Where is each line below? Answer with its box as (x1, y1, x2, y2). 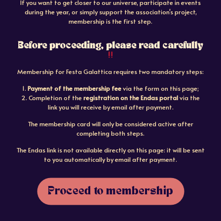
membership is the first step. (69, 17, 152, 26)
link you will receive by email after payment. (47, 103, 174, 111)
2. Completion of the (21, 93, 83, 102)
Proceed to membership (47, 185, 174, 197)
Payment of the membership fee (28, 84, 121, 93)
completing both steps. (76, 129, 145, 138)
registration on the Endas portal (83, 93, 178, 102)
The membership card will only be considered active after (28, 119, 193, 128)
